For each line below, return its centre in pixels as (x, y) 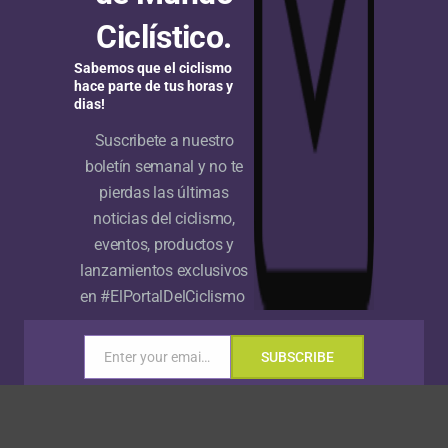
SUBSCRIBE (297, 357)
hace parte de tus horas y (153, 86)
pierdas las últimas (164, 192)
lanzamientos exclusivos (164, 270)
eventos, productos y (164, 244)
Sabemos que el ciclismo (153, 68)
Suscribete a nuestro (164, 140)
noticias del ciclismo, (164, 218)
